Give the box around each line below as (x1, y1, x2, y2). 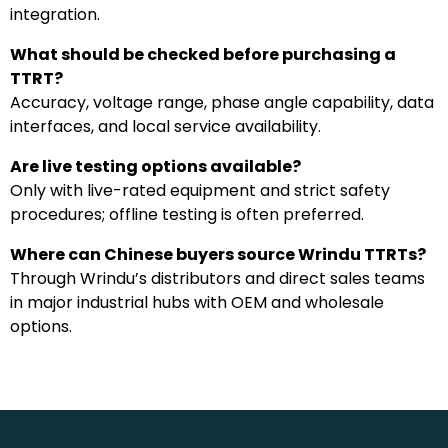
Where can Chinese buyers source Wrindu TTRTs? (10, 242, 426, 266)
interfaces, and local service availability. (10, 114, 321, 138)
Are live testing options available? (10, 154, 301, 178)
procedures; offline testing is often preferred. (10, 202, 364, 226)
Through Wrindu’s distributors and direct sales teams (10, 266, 425, 290)
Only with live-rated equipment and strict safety (10, 178, 390, 202)
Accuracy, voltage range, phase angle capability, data (10, 90, 434, 114)
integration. (10, 2, 100, 26)
